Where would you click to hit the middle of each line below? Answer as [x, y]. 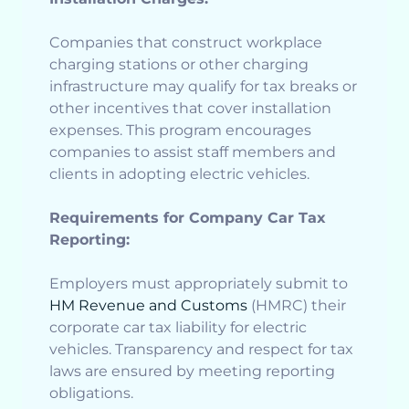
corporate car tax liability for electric [178, 328]
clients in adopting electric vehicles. [179, 174]
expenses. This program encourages [180, 131]
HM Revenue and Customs [148, 306]
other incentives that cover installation [190, 109]
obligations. [91, 393]
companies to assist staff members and [193, 152]
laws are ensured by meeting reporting [192, 372]
